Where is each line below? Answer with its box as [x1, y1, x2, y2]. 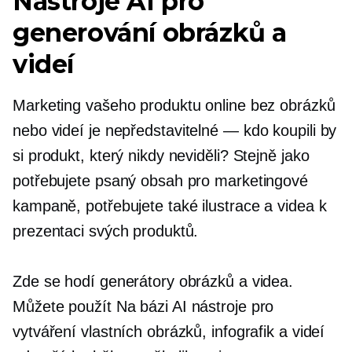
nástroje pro [186, 297, 274, 315]
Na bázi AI [115, 297, 187, 315]
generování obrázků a [13, 16, 288, 48]
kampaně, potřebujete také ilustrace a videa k [13, 196, 327, 214]
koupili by [268, 121, 337, 139]
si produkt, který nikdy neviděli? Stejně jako [13, 146, 310, 164]
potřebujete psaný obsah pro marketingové [13, 171, 308, 189]
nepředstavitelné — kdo [104, 121, 269, 139]
